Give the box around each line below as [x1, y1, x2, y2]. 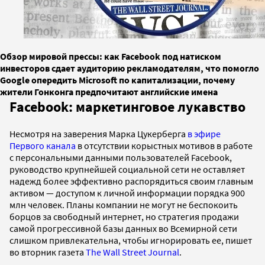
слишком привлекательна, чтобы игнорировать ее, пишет [9, 234, 252, 246]
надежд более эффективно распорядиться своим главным [9, 174, 253, 187]
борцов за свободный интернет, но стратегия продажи [9, 210, 239, 222]
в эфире [188, 127, 221, 140]
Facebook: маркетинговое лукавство [9, 97, 245, 116]
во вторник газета [9, 245, 86, 258]
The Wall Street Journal [86, 245, 179, 258]
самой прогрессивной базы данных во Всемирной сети [9, 222, 237, 234]
